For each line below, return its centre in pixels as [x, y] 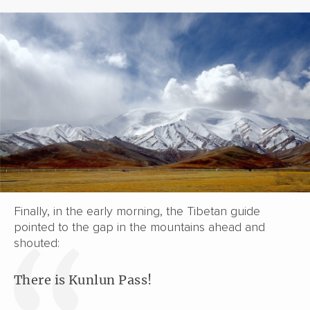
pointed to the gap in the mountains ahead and [139, 227]
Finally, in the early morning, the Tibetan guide [137, 211]
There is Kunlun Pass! [83, 280]
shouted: [37, 243]
